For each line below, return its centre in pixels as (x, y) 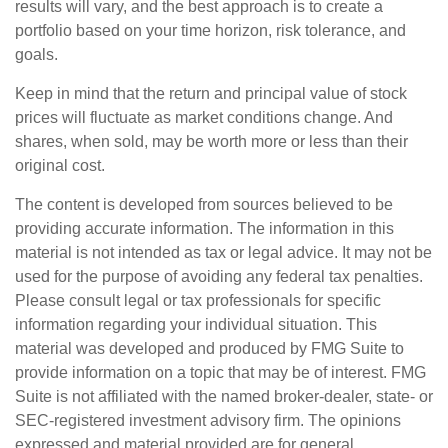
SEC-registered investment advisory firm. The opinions (208, 420)
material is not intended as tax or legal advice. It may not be (223, 252)
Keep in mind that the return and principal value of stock (211, 93)
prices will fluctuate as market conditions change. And (204, 117)
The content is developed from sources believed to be (204, 204)
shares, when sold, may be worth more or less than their (211, 141)
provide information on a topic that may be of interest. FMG (220, 372)
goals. (36, 54)
